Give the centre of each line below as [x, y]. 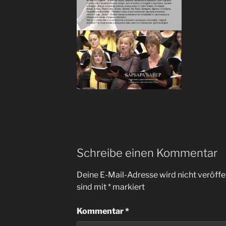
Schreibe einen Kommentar [147, 153]
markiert [128, 187]
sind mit [92, 187]
